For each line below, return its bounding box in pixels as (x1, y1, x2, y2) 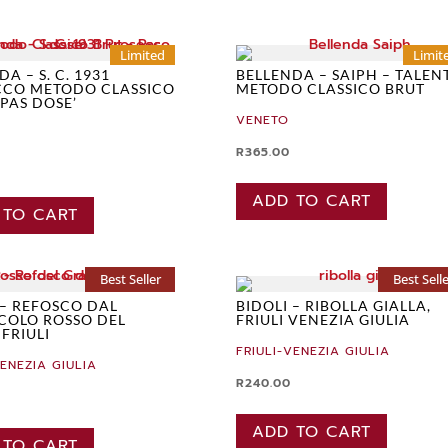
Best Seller (99, 270, 161, 289)
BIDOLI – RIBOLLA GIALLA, (236, 296, 432, 314)
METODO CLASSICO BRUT (236, 80, 426, 98)
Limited (120, 46, 166, 65)
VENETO (236, 111, 290, 130)
